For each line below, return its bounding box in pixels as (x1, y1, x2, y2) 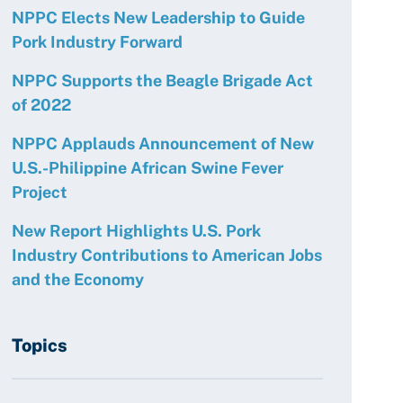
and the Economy (12, 270, 144, 289)
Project (12, 183, 67, 201)
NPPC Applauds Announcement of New (12, 134, 314, 153)
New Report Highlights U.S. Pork (12, 221, 261, 240)
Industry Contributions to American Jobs (12, 246, 322, 264)
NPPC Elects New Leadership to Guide (12, 8, 305, 27)
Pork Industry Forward (12, 32, 183, 51)
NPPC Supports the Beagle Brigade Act (12, 71, 313, 90)
